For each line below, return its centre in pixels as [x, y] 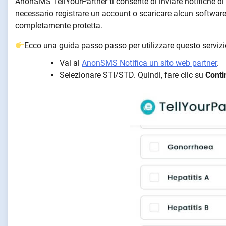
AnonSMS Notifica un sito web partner [149, 63]
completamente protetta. [59, 26]
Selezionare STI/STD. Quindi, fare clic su [132, 75]
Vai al [71, 63]
